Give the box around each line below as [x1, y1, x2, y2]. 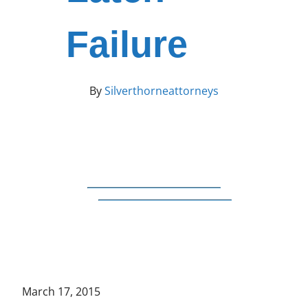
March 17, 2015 [22, 284, 100, 299]
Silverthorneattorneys [102, 83, 219, 98]
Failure [66, 23, 188, 65]
